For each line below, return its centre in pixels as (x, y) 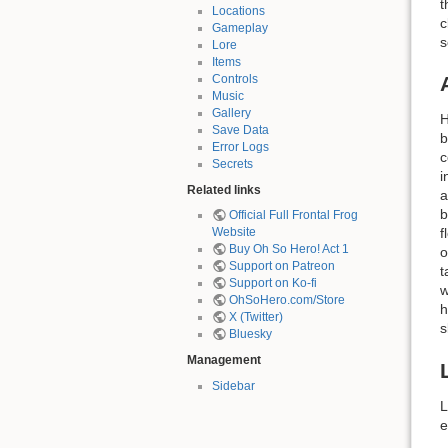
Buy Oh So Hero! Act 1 (288, 249)
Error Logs (240, 147)
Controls (234, 79)
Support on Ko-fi (272, 283)
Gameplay (239, 28)
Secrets (232, 164)
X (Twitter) (255, 317)
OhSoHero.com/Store (286, 300)
